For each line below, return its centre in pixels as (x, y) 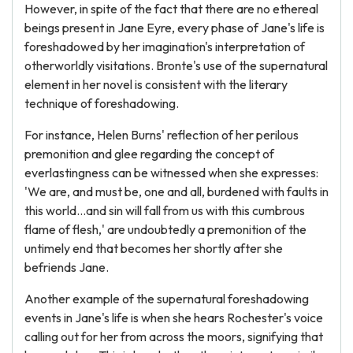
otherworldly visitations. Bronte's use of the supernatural (176, 65)
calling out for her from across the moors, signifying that (174, 336)
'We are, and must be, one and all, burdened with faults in (176, 191)
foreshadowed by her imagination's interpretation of (165, 46)
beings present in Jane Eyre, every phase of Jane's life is (175, 28)
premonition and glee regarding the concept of (149, 154)
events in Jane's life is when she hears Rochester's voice (174, 318)
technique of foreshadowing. (102, 103)
